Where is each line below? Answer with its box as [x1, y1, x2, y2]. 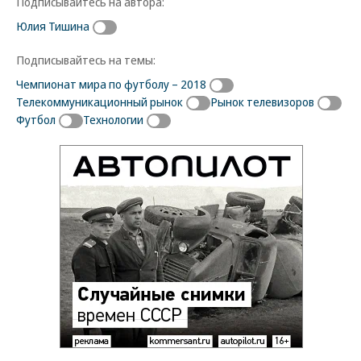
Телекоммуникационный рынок [16, 93, 183, 110]
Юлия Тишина [16, 18, 89, 34]
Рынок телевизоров [210, 93, 314, 110]
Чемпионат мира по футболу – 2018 [16, 75, 206, 92]
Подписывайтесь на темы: [16, 51, 156, 68]
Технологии [83, 110, 143, 127]
